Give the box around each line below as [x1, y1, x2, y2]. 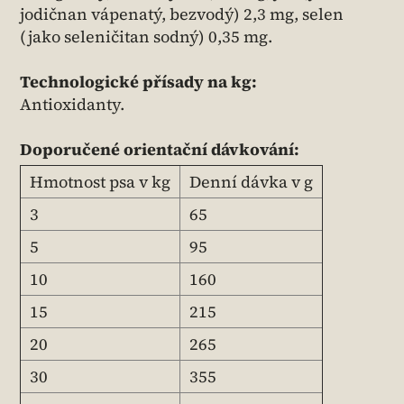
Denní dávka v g [189, 170, 313, 194]
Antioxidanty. [20, 93, 124, 116]
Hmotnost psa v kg [30, 170, 170, 194]
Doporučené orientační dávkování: [20, 138, 303, 161]
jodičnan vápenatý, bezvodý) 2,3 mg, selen [20, 3, 344, 26]
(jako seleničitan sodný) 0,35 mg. [20, 25, 272, 49]
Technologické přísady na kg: [20, 70, 257, 94]
